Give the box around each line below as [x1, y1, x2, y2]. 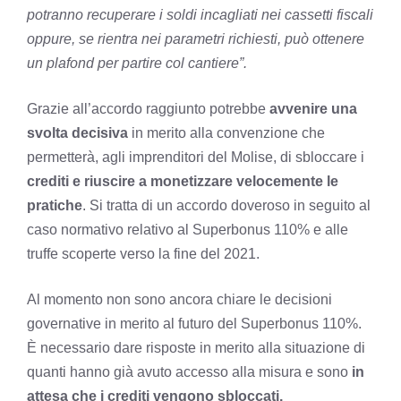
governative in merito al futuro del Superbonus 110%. [27, 315, 362, 331]
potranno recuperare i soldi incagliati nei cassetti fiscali [27, 6, 373, 22]
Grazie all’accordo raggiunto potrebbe [27, 100, 269, 116]
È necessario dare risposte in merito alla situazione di [27, 339, 365, 355]
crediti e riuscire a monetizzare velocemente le [27, 173, 338, 189]
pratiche [27, 197, 82, 213]
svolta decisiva [27, 124, 128, 141]
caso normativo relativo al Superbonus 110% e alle [27, 221, 348, 237]
